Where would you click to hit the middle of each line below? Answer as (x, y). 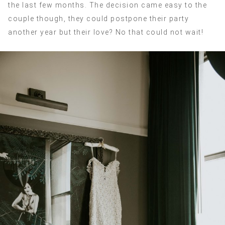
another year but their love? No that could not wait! (106, 32)
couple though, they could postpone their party (98, 19)
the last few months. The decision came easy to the (107, 5)
